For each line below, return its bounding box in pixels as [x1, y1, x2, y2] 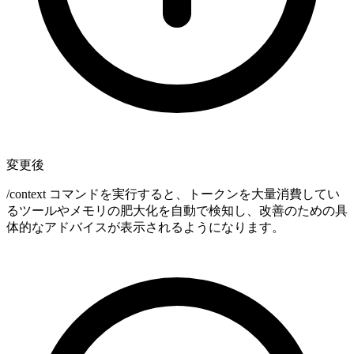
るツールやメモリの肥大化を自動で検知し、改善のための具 [6, 203, 348, 217]
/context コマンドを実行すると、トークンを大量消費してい [6, 186, 340, 201]
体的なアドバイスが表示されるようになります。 [6, 220, 284, 234]
